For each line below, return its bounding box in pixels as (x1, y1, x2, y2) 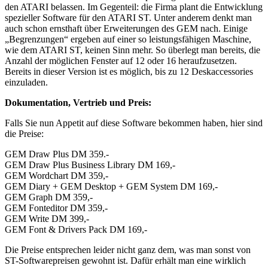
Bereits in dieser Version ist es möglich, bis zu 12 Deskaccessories (5, 66, 253, 77)
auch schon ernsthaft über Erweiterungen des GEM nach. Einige (5, 23, 248, 33)
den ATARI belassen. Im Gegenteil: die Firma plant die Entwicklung (5, 1, 263, 12)
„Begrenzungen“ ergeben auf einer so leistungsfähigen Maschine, (5, 33, 251, 44)
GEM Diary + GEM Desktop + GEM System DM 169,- (5, 181, 218, 191)
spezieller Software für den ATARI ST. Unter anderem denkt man (5, 12, 252, 23)
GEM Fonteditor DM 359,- (5, 202, 108, 213)
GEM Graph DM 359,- (5, 191, 93, 202)
